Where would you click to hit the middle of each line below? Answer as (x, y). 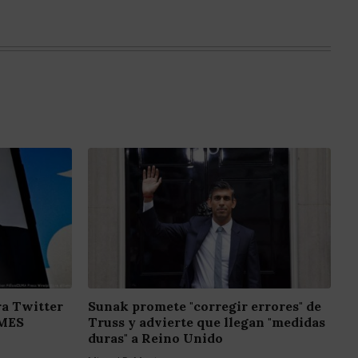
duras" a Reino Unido (155, 338)
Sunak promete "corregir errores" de (205, 306)
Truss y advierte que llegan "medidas (207, 322)
